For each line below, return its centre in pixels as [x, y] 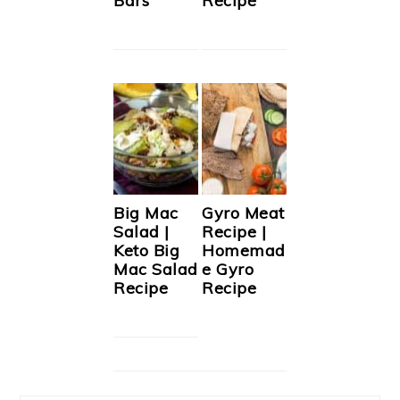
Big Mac [146, 212]
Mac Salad [156, 269]
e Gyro [228, 269]
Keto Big [146, 250]
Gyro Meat [243, 212]
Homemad [244, 250]
